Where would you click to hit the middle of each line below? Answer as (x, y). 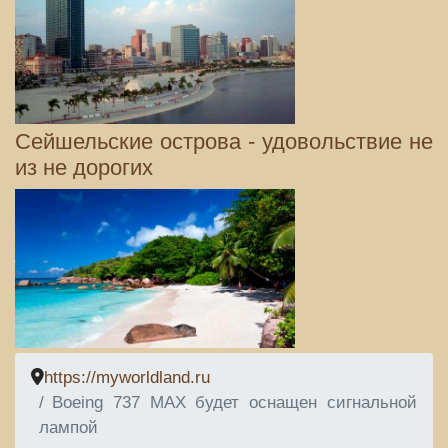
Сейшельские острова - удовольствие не (224, 141)
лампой (68, 427)
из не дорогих (84, 167)
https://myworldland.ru (127, 377)
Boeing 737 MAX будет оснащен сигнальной (234, 402)
